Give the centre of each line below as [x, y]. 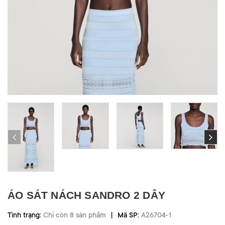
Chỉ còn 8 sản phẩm [75, 215]
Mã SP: [128, 215]
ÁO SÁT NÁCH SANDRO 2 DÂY [86, 195]
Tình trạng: [25, 215]
